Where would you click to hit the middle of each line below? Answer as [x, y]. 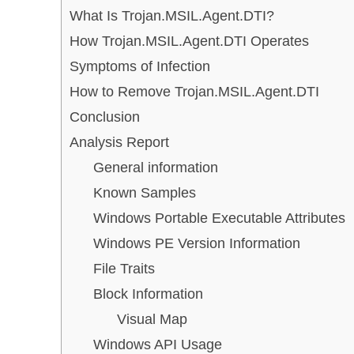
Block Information [148, 294]
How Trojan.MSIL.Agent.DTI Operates [189, 41]
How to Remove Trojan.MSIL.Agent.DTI [194, 91]
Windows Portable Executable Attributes [219, 218]
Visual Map [152, 319]
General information [156, 167]
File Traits [124, 268]
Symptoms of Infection [140, 66]
